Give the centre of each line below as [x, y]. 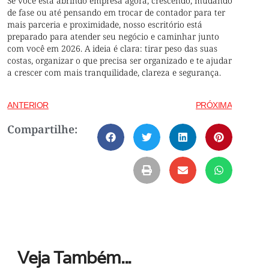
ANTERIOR [28, 105]
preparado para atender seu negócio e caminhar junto [113, 36]
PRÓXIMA [214, 105]
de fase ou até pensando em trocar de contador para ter [116, 12]
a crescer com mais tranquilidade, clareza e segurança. [114, 72]
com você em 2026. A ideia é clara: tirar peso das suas [113, 48]
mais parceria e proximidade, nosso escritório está [105, 24]
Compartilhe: [43, 129]
